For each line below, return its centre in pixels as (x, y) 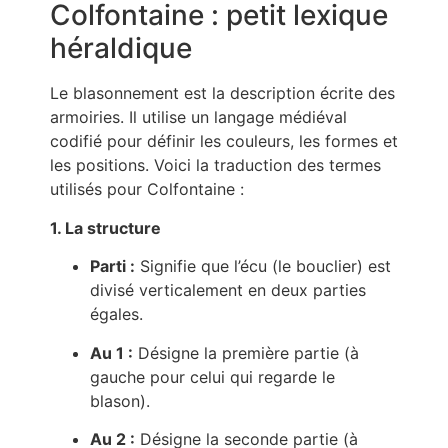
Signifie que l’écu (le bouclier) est (263, 266)
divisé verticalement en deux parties (228, 290)
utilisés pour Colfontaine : (147, 189)
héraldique (121, 48)
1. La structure (105, 227)
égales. (116, 314)
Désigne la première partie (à (246, 352)
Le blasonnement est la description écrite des (222, 93)
